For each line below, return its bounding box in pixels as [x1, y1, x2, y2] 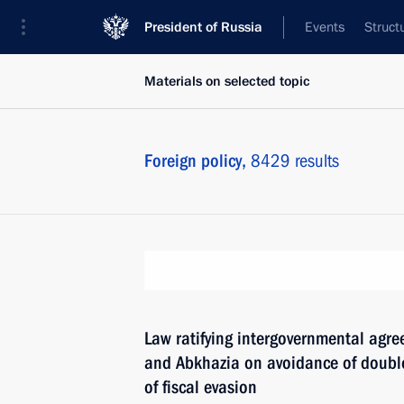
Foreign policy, [144, 150, 251, 171]
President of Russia [144, 18, 262, 36]
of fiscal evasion [144, 376, 257, 398]
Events [305, 18, 344, 36]
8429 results [251, 150, 339, 171]
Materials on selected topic [144, 72, 310, 90]
